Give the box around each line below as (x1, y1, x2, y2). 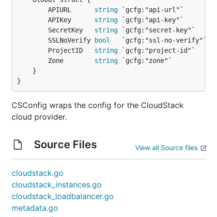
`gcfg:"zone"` (118, 57, 172, 64)
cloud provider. (12, 112, 67, 122)
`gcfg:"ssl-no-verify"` (110, 36, 207, 44)
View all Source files (135, 143, 198, 152)
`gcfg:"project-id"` (118, 46, 195, 54)
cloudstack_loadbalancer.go (12, 191, 114, 201)
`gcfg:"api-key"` (118, 16, 184, 24)
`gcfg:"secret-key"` (118, 26, 195, 34)
